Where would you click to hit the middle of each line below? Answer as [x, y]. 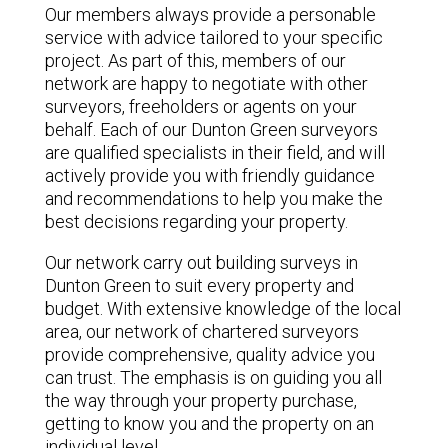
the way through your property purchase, [200, 400]
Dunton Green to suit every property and [199, 285]
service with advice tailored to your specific [213, 37]
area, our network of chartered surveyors [201, 331]
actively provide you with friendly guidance [209, 175]
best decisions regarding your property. [196, 221]
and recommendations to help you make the [213, 198]
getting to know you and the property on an [209, 423]
